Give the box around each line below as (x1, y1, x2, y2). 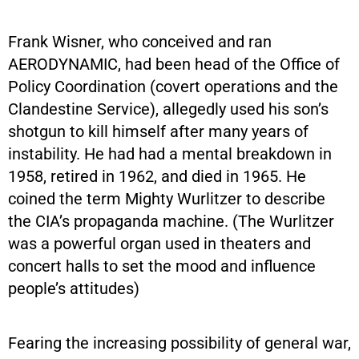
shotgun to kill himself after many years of (8, 121, 309, 141)
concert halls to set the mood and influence (8, 256, 316, 276)
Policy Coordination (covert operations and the (8, 76, 338, 96)
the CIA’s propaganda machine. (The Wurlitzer (8, 211, 334, 231)
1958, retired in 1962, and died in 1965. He (8, 166, 306, 186)
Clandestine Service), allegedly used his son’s (8, 99, 329, 119)
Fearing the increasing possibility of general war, (8, 333, 351, 353)
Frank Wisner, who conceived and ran (8, 31, 272, 51)
